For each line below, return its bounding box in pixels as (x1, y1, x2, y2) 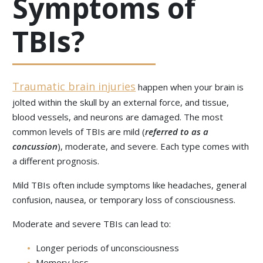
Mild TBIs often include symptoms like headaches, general (12, 179, 247, 191)
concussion (12, 140, 58, 153)
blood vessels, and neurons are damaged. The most (12, 111, 224, 123)
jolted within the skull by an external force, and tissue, (12, 96, 230, 109)
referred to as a (145, 126, 209, 138)
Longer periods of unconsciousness (36, 242, 180, 254)
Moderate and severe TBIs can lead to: (12, 218, 171, 230)
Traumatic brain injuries (12, 79, 136, 94)
